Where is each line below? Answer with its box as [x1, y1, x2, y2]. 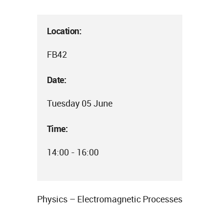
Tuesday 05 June [46, 97, 112, 109]
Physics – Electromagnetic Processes [37, 193, 182, 205]
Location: [46, 25, 81, 37]
